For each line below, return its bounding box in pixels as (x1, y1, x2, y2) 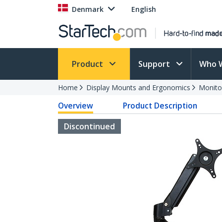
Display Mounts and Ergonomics (86, 83, 190, 92)
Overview (58, 100, 93, 111)
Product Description (123, 100, 198, 111)
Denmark (72, 4, 104, 14)
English (131, 4, 156, 14)
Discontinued (64, 121, 115, 132)
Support (138, 58, 172, 69)
